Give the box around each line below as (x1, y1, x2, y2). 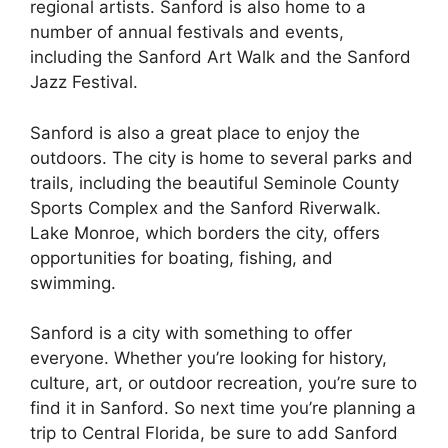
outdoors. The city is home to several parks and (30, 147, 413, 168)
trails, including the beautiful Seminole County (30, 172, 399, 193)
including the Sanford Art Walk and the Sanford (30, 47, 411, 68)
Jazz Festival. (30, 72, 138, 93)
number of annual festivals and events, (30, 22, 344, 43)
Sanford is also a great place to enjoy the (30, 122, 360, 143)
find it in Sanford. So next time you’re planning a (30, 398, 416, 419)
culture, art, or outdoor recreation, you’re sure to (30, 373, 417, 394)
